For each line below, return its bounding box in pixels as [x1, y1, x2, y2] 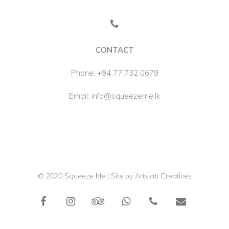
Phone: [71, 68, 97, 78]
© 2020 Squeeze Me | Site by [37, 171, 135, 180]
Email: [69, 91, 89, 101]
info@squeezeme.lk [89, 91, 160, 101]
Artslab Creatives [134, 171, 192, 180]
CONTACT [95, 45, 134, 55]
